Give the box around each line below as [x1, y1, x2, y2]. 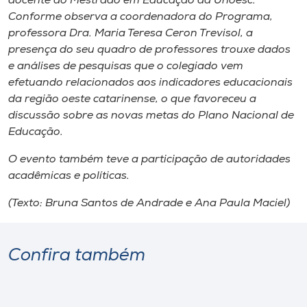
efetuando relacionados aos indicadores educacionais [8, 77, 293, 88]
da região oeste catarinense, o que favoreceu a [8, 94, 256, 105]
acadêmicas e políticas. [8, 171, 130, 182]
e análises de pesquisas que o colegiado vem [8, 61, 243, 72]
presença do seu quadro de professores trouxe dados [8, 45, 291, 56]
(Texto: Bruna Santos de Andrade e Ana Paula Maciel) [8, 198, 290, 209]
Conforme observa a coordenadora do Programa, [8, 12, 273, 23]
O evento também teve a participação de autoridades [8, 154, 291, 165]
